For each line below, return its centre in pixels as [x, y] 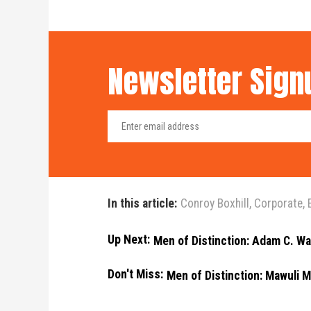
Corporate [278, 203]
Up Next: [128, 239]
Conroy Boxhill [215, 203]
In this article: [142, 203]
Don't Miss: [135, 274]
